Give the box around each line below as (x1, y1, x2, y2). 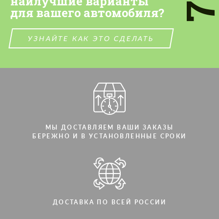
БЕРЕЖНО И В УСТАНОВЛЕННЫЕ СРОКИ (32, 132, 187, 140)
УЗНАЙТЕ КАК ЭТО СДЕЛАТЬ (27, 34, 155, 43)
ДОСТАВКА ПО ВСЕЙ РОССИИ (52, 198, 167, 206)
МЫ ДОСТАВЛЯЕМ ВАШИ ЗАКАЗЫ (45, 123, 174, 131)
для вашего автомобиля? (10, 4, 164, 21)
